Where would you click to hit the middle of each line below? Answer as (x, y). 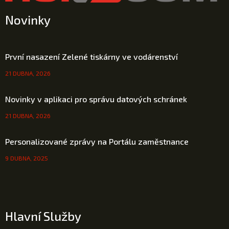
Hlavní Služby (43, 216)
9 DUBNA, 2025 (27, 158)
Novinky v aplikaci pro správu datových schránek (96, 99)
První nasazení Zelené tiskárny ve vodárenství (91, 56)
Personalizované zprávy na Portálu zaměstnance (97, 141)
